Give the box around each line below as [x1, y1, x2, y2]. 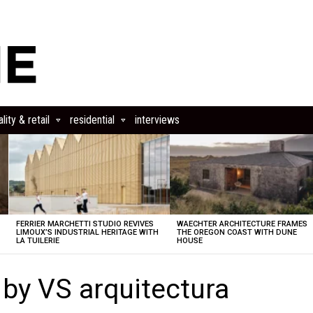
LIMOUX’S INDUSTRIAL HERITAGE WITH [15, 228, 159, 237]
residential [70, 113, 115, 126]
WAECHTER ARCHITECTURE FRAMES [177, 219, 308, 228]
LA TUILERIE [15, 236, 59, 245]
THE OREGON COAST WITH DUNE [177, 228, 298, 237]
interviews [135, 113, 180, 126]
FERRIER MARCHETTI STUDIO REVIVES [15, 219, 154, 228]
